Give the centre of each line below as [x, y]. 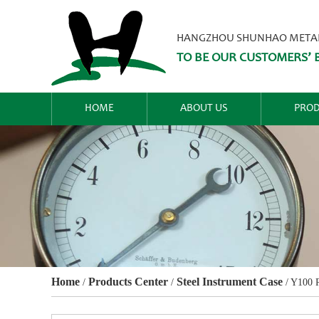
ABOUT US [204, 109]
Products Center [128, 281]
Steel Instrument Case [230, 281]
